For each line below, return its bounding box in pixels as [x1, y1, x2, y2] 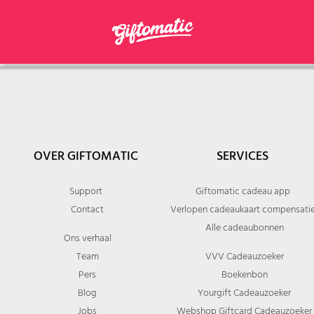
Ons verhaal [63, 230, 111, 246]
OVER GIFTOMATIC [33, 146, 138, 166]
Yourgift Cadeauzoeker [198, 285, 291, 301]
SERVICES [217, 146, 268, 166]
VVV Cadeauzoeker [205, 248, 284, 264]
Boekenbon [221, 266, 268, 282]
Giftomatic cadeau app [195, 183, 290, 199]
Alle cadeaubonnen [205, 219, 284, 235]
